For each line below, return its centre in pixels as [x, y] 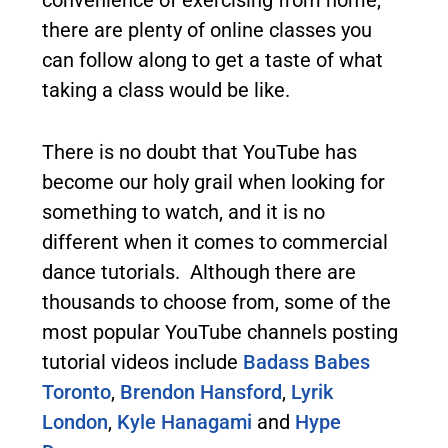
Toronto [76, 391]
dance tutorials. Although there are [199, 271]
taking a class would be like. [166, 89]
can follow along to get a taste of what [212, 59]
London [75, 421]
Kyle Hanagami [184, 421]
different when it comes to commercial [215, 241]
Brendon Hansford [201, 391]
